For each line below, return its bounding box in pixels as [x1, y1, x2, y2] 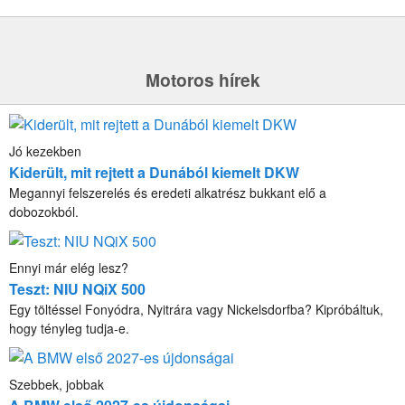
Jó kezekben [9, 141, 81, 160]
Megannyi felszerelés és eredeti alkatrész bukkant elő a [9, 183, 326, 202]
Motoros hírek [145, 66, 260, 92]
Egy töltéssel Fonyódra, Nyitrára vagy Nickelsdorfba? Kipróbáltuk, [9, 299, 383, 318]
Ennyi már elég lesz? [9, 258, 128, 277]
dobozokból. [9, 202, 79, 221]
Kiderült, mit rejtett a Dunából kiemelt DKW [9, 161, 299, 183]
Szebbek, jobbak [9, 374, 104, 393]
